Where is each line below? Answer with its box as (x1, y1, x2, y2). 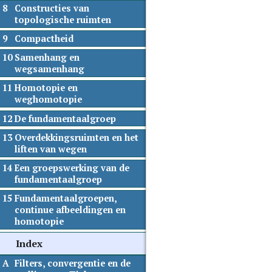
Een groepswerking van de (14, 161, 129, 174)
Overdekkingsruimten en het (14, 131, 138, 143)
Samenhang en (14, 52, 80, 64)
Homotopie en (14, 82, 78, 94)
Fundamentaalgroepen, (14, 192, 117, 204)
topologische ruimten (14, 14, 111, 26)
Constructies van (14, 2, 89, 15)
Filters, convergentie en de (14, 257, 131, 270)
